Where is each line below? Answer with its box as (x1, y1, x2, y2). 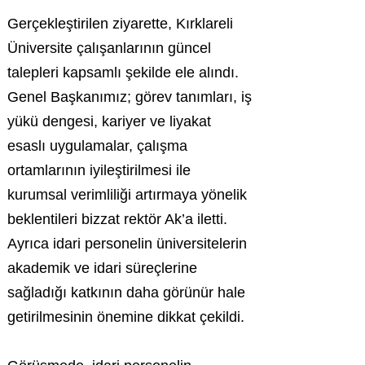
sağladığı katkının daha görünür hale (7, 284, 245, 301)
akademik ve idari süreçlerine (7, 260, 197, 276)
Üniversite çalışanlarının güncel (7, 40, 211, 56)
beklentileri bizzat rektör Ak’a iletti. (7, 211, 227, 227)
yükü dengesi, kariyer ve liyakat (7, 113, 211, 130)
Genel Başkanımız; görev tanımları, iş (7, 89, 252, 105)
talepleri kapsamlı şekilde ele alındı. (7, 64, 239, 81)
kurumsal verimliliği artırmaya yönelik (7, 187, 247, 203)
